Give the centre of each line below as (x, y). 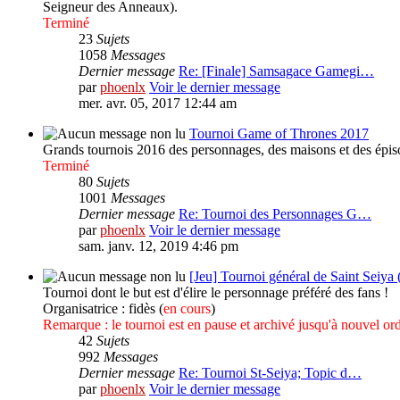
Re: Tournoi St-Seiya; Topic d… (270, 373)
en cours (187, 309)
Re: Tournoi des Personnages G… (275, 214)
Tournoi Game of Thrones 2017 (279, 134)
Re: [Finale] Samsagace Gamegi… (276, 71)
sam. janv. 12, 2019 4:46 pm (158, 246)
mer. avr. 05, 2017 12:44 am (158, 104)
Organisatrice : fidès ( (103, 309)
